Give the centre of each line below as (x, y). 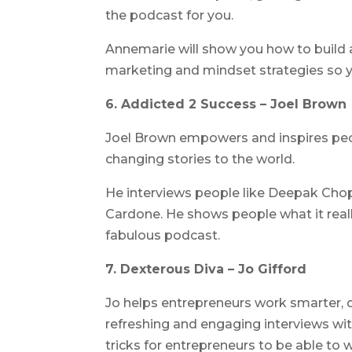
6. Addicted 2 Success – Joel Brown (226, 104)
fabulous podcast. (163, 235)
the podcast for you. (170, 15)
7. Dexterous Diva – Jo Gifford (206, 269)
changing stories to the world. (200, 159)
